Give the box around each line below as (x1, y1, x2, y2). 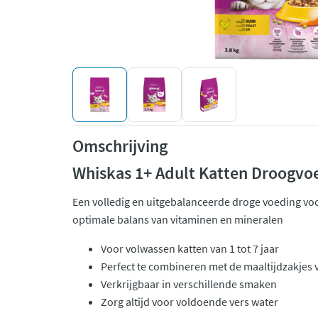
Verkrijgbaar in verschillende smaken (101, 277, 277, 291)
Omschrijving (72, 135, 168, 157)
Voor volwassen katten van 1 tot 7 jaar (101, 241, 279, 256)
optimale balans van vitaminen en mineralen (72, 212, 283, 226)
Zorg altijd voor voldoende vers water (101, 295, 278, 309)
